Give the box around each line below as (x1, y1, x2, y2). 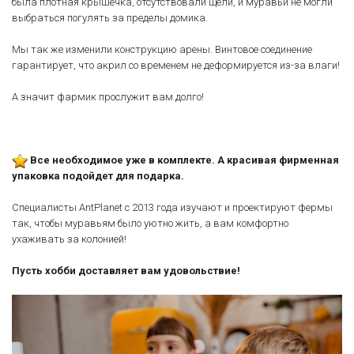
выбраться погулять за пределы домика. (12, 11, 210, 24)
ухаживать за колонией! (12, 232, 129, 245)
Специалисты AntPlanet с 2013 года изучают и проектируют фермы (12, 201, 333, 213)
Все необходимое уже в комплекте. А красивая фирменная (28, 153, 339, 166)
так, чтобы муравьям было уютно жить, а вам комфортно (12, 217, 288, 229)
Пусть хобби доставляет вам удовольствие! (12, 264, 240, 277)
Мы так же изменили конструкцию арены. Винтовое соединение (12, 43, 312, 55)
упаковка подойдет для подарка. (12, 169, 184, 182)
